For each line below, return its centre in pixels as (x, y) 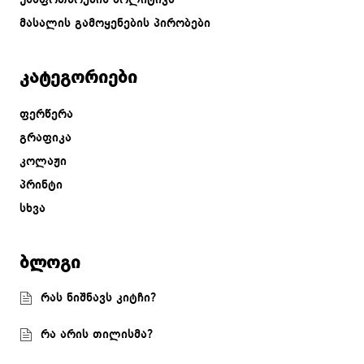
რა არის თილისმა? (97, 334)
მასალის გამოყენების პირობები (115, 23)
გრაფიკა (45, 138)
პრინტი (41, 185)
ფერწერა (46, 114)
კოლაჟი (43, 161)
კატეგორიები (78, 78)
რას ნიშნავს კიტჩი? (99, 298)
